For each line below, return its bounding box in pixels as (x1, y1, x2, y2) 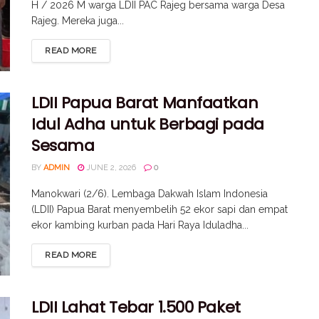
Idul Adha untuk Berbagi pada (31, 113, 264, 136)
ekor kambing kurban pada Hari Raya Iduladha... (31, 219, 249, 231)
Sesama (31, 135, 95, 157)
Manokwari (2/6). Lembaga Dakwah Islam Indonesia (31, 188, 268, 200)
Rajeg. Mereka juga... (31, 14, 124, 26)
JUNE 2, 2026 (84, 163, 136, 173)
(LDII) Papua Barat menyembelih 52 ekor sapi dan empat (31, 204, 288, 216)
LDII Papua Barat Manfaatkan (31, 92, 258, 115)
